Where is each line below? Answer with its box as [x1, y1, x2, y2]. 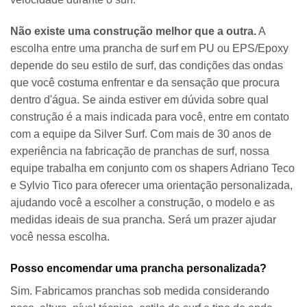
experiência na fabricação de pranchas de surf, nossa [10, 145, 269, 158]
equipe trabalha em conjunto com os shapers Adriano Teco [10, 162, 295, 175]
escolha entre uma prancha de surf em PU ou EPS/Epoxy [10, 42, 288, 55]
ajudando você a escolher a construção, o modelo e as [10, 197, 275, 209]
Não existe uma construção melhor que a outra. [10, 25, 256, 38]
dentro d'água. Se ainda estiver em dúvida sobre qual [10, 94, 269, 106]
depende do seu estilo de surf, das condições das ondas [10, 60, 283, 72]
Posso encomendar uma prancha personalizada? [10, 262, 267, 274]
